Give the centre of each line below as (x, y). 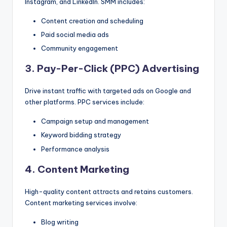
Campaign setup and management (95, 121)
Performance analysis (75, 149)
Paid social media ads (75, 35)
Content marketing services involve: (81, 202)
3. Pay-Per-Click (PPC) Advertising (112, 69)
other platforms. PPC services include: (85, 102)
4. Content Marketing (77, 169)
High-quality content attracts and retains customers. (109, 191)
